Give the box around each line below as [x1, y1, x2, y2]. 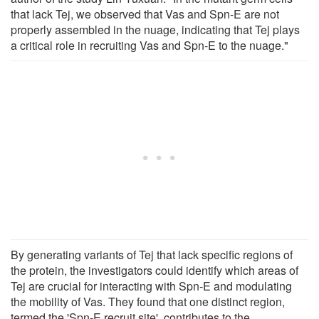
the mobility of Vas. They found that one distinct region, [11, 293, 285, 310]
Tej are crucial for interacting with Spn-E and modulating [11, 277, 292, 294]
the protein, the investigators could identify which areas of [11, 261, 298, 278]
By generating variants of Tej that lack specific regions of [11, 246, 293, 263]
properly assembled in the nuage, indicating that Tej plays [11, 21, 300, 38]
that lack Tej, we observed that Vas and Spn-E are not [11, 5, 279, 22]
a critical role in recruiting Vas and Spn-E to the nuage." [11, 36, 288, 53]
